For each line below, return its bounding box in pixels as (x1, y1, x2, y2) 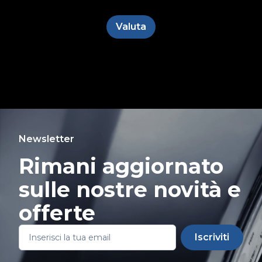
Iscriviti (195, 232, 229, 243)
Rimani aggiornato (19, 153, 223, 179)
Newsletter (19, 133, 74, 144)
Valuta (116, 21, 146, 32)
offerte (19, 200, 95, 226)
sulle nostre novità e (19, 177, 241, 202)
